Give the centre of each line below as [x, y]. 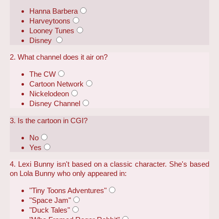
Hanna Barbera [54, 11]
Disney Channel [55, 104]
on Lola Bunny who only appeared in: [68, 173]
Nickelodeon [49, 94]
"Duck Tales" [50, 210]
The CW [43, 74]
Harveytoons [50, 21]
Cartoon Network [56, 84]
